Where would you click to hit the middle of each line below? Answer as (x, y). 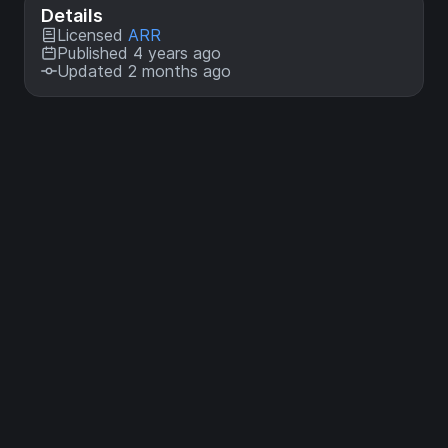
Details (72, 15)
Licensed (92, 35)
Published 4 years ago (139, 53)
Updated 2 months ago (144, 71)
